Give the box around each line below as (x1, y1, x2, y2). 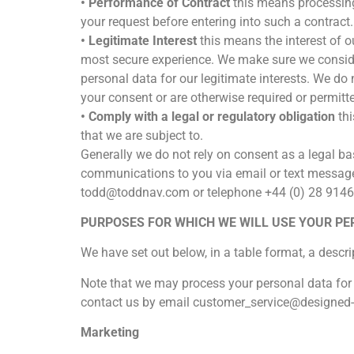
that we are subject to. (81, 127, 203, 143)
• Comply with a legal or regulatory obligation (81, 108, 335, 124)
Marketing (81, 325, 139, 341)
